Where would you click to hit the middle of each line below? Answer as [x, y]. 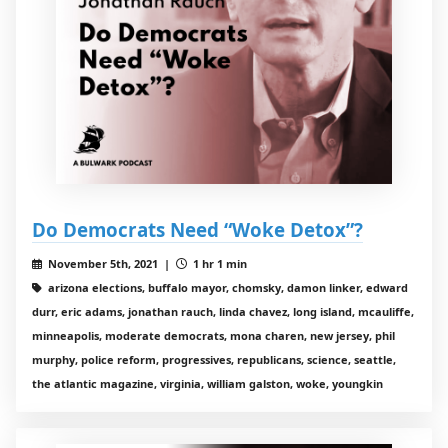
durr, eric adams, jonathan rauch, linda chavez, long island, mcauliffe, [223, 312]
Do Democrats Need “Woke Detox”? [197, 230]
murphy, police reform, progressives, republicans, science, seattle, [214, 360]
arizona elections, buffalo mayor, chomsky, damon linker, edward [226, 288]
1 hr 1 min [218, 264]
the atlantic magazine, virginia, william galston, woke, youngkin [207, 384]
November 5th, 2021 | [110, 264]
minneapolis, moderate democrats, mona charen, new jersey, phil [213, 336]
